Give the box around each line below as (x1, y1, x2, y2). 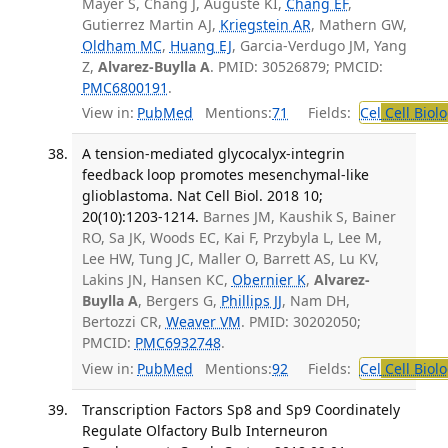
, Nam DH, (281, 291, 350, 311)
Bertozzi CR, (81, 312, 166, 332)
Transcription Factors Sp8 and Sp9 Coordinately (81, 399, 400, 419)
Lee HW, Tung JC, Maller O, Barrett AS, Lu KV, (81, 249, 379, 269)
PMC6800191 (81, 77, 168, 97)
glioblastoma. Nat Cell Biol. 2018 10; (81, 186, 323, 206)
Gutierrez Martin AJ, (81, 14, 220, 34)
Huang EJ (169, 35, 232, 55)
